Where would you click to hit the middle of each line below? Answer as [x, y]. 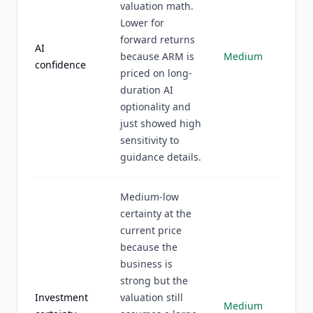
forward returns [158, 39]
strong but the [154, 281]
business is [146, 264]
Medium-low [150, 197]
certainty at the [156, 213]
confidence [60, 65]
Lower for [142, 23]
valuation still [152, 297]
